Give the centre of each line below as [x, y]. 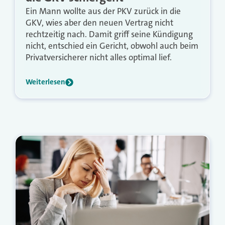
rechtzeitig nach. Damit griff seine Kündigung [109, 34]
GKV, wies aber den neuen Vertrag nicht [99, 23]
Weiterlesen [45, 82]
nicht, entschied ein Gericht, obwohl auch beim [112, 46]
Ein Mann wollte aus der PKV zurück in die [103, 11]
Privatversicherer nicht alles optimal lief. [99, 58]
